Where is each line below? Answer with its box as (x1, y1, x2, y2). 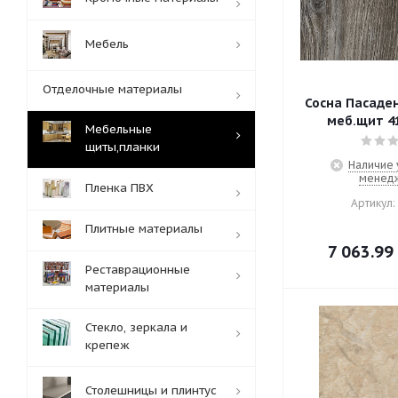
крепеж (85, 338, 130, 353)
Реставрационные (85, 262, 190, 277)
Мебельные (85, 122, 152, 137)
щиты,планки (85, 139, 160, 155)
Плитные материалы (85, 221, 203, 236)
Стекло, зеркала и (85, 320, 187, 335)
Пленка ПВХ (85, 180, 154, 195)
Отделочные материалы (43, 82, 182, 97)
